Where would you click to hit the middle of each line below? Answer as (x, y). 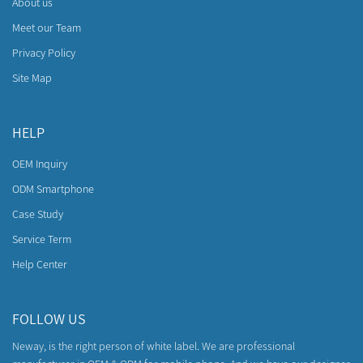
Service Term (42, 239)
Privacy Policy (44, 53)
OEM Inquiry (40, 164)
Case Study (38, 214)
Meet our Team (47, 28)
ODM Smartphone (53, 189)
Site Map (32, 78)
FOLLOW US (49, 319)
